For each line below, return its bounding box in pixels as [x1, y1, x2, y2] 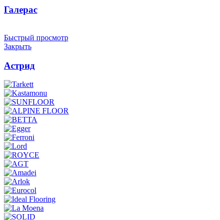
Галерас [4, 4, 37, 15]
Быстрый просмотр [4, 33, 68, 42]
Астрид [4, 60, 35, 71]
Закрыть [4, 42, 31, 51]
